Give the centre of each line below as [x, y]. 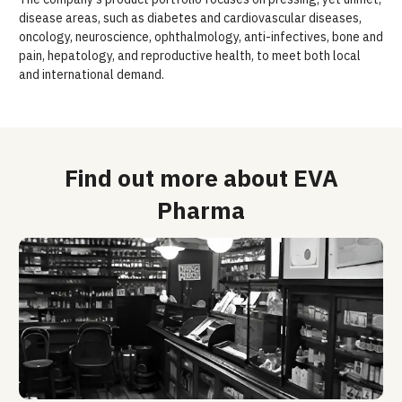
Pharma [201, 210]
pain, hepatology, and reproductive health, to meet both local [190, 56]
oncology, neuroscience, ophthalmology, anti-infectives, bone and [201, 37]
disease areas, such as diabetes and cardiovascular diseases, [190, 18]
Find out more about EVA [201, 178]
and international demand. [92, 74]
